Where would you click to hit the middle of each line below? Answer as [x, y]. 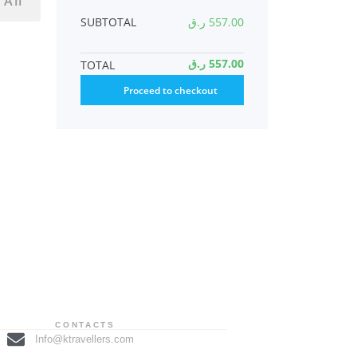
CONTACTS [85, 325]
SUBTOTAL [108, 22]
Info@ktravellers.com [85, 339]
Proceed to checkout [170, 90]
